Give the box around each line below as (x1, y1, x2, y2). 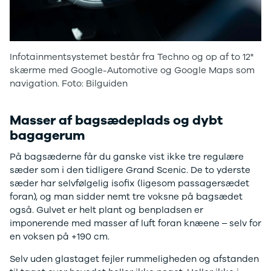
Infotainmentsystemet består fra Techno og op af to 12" (10, 50, 253, 63)
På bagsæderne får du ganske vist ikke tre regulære (10, 150, 244, 163)
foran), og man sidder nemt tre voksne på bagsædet (10, 190, 243, 203)
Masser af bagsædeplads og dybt (10, 111, 223, 129)
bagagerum (10, 126, 85, 145)
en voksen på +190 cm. (10, 230, 109, 243)
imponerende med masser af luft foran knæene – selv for (10, 217, 261, 229)
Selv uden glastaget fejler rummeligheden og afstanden (10, 252, 259, 265)
